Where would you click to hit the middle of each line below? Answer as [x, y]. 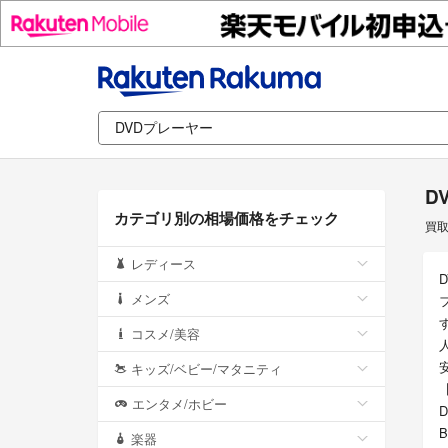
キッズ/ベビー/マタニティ [206, 368]
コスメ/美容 [165, 333]
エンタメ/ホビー [179, 403]
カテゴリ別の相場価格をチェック [226, 217]
